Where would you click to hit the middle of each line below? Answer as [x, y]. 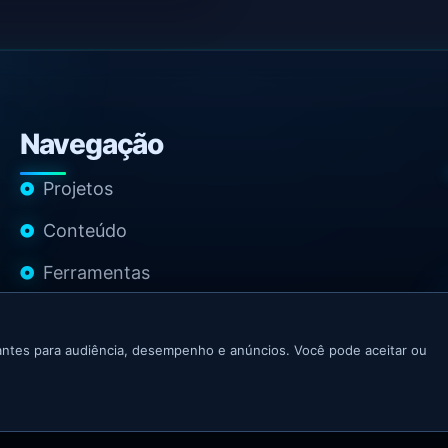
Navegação [92, 144]
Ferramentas [96, 272]
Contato [77, 314]
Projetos [77, 188]
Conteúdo [84, 230]
